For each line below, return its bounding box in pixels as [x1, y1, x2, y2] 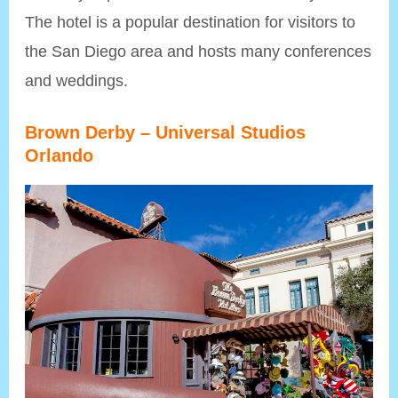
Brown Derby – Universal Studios [25, 122, 306, 142]
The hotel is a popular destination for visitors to [25, 12, 356, 31]
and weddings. [25, 70, 129, 90]
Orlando [25, 145, 94, 165]
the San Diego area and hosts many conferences [25, 41, 372, 60]
